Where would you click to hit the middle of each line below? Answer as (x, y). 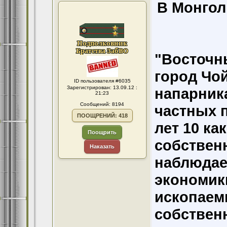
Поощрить (102, 132)
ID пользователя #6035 (102, 81)
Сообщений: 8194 (102, 104)
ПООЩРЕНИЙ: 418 (102, 116)
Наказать (102, 146)
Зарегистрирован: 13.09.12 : (102, 87)
